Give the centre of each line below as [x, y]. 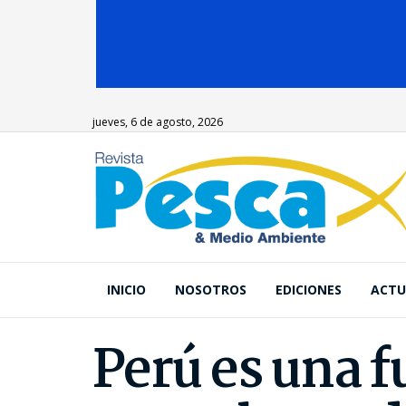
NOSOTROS [211, 290]
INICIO [126, 290]
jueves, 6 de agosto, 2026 [158, 122]
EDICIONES [309, 290]
